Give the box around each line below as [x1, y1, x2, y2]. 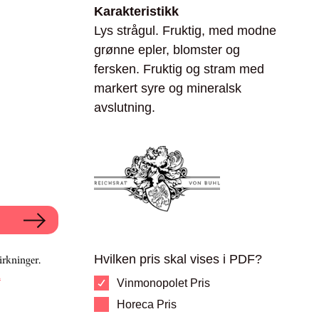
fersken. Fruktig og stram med [94, 62, 264, 76]
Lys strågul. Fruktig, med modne [94, 23, 276, 38]
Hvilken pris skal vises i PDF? [94, 252, 262, 266]
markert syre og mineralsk [94, 81, 241, 95]
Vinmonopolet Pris [117, 277, 210, 289]
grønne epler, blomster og [94, 43, 240, 57]
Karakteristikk [94, 4, 179, 19]
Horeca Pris [117, 298, 177, 310]
